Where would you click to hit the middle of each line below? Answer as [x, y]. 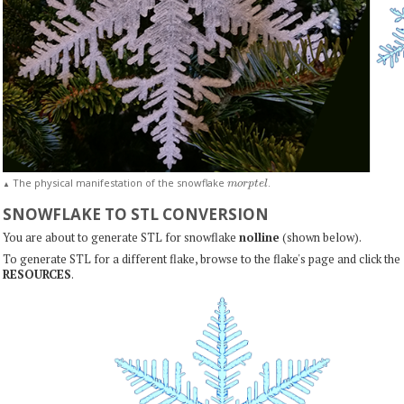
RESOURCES [37, 274]
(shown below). [320, 238]
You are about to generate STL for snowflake [120, 238]
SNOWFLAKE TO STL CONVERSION [135, 214]
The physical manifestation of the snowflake [118, 182]
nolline [259, 238]
